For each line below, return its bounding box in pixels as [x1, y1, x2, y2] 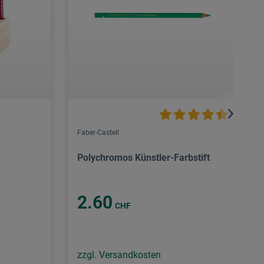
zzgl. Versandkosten [77, 249, 161, 261]
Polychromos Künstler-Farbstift [77, 152, 210, 164]
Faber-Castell [77, 128, 119, 137]
